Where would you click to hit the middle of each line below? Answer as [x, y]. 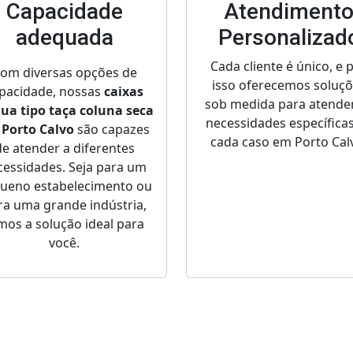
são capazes [112, 130]
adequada [64, 38]
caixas [124, 92]
